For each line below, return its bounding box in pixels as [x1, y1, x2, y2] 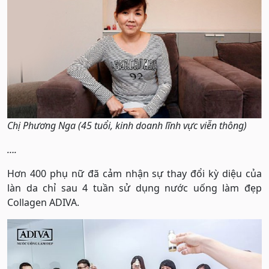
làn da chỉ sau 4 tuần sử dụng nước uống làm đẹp [7, 181, 262, 195]
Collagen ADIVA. [7, 196, 79, 210]
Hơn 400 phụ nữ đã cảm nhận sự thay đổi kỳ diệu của [7, 167, 262, 181]
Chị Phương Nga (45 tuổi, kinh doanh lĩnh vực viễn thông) [7, 119, 247, 133]
